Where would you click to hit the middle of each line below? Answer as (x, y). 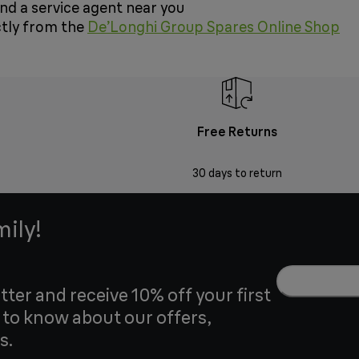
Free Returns (237, 132)
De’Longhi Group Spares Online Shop (214, 27)
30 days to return (237, 173)
